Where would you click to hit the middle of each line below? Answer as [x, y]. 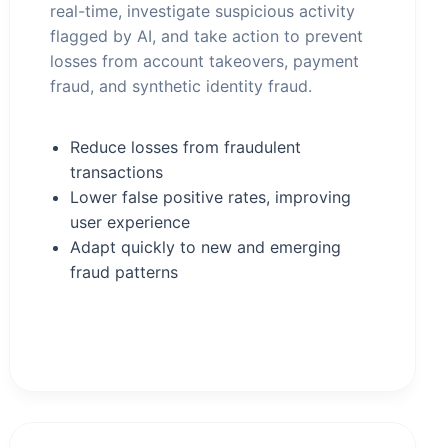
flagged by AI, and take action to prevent [207, 36]
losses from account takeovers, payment [205, 61]
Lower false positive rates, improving [211, 197]
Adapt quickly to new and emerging [206, 247]
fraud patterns [124, 272]
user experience [130, 222]
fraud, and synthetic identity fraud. [181, 86]
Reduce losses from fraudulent [186, 147]
